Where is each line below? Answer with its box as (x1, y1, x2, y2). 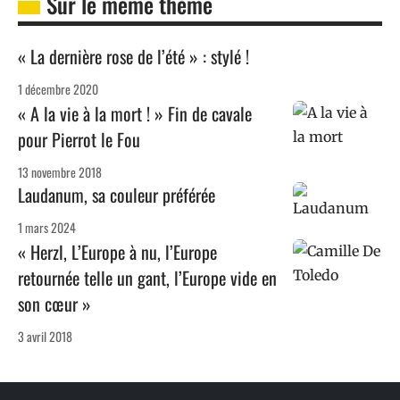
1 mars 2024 (18, 218, 76, 237)
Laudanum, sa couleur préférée (18, 181, 215, 209)
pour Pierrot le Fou (18, 126, 140, 154)
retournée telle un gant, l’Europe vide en (18, 264, 277, 292)
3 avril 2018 (18, 327, 72, 346)
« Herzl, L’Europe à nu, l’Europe (18, 238, 217, 266)
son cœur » (18, 290, 91, 318)
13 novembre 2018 (18, 162, 102, 182)
